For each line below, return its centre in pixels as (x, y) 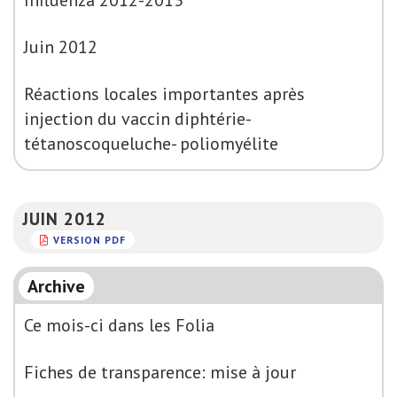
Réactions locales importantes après (164, 94)
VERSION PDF (90, 239)
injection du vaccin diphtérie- (138, 119)
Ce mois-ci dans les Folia (119, 325)
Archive (56, 286)
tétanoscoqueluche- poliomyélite (151, 144)
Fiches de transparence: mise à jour (160, 372)
